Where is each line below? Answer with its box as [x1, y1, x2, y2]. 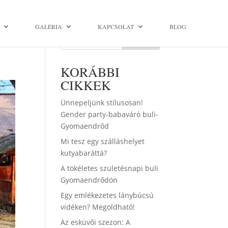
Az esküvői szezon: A [61, 217, 131, 227]
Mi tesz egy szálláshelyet [61, 136, 145, 146]
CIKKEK [61, 76, 111, 94]
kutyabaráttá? [61, 148, 107, 158]
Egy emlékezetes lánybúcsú [61, 190, 154, 200]
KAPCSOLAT [98, 22, 134, 31]
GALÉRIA [35, 22, 62, 31]
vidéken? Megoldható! [61, 202, 135, 212]
